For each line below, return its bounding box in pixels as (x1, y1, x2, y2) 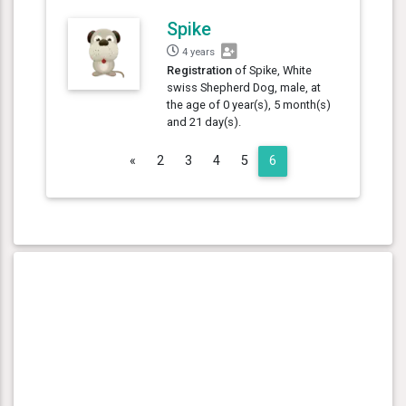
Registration (167, 63, 233, 77)
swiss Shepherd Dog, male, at (167, 80, 322, 94)
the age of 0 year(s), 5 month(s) (167, 97, 332, 111)
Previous (135, 151, 186, 168)
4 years (182, 45, 216, 58)
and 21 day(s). (167, 114, 242, 129)
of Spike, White (232, 63, 313, 77)
